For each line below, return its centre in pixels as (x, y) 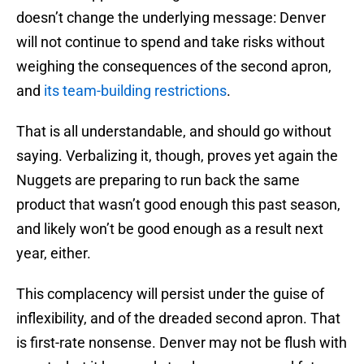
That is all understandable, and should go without (174, 132)
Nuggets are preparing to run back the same (158, 180)
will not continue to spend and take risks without (171, 42)
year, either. (54, 253)
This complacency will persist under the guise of (170, 294)
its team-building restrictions (135, 91)
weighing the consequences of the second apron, (174, 67)
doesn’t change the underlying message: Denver (171, 18)
